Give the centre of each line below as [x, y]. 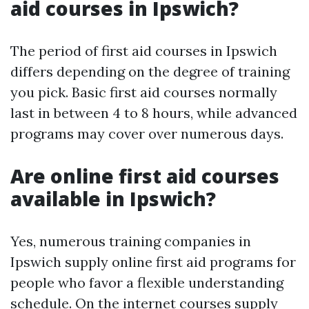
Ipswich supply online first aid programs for [153, 262]
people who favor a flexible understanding [147, 283]
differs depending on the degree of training [150, 72]
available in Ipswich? [113, 199]
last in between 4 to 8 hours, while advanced [154, 113]
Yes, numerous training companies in [131, 241]
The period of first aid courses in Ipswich [144, 51]
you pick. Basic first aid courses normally [144, 92]
